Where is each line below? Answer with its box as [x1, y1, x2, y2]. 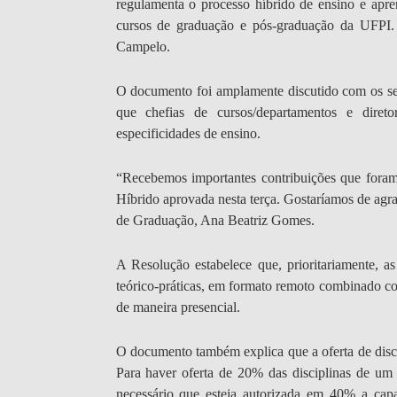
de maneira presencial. [115, 300, 240, 315]
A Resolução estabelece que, [115, 257, 287, 273]
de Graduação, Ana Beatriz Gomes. [115, 213, 315, 229]
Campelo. [115, 39, 170, 55]
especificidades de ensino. [115, 126, 261, 142]
